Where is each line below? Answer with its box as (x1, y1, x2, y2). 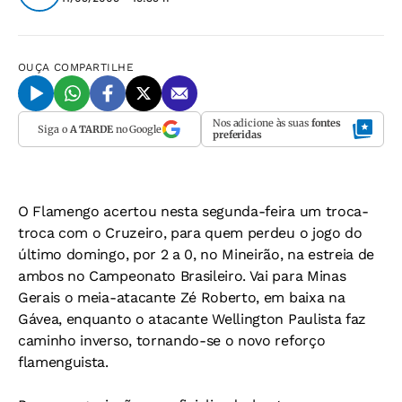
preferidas (213, 128, 262, 141)
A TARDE (69, 122, 113, 135)
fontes (310, 117, 342, 129)
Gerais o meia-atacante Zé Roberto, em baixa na (18, 289, 345, 306)
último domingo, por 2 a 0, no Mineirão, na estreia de (18, 246, 375, 263)
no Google (112, 122, 162, 135)
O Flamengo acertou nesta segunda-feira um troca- (18, 203, 369, 220)
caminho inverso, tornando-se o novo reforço (18, 332, 326, 349)
